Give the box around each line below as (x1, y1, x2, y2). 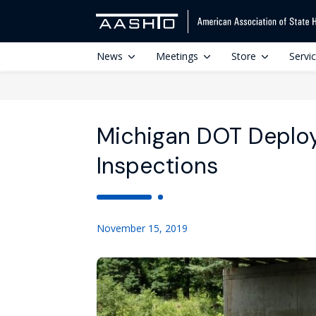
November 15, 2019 (97, 221, 188, 235)
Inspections (97, 151, 218, 181)
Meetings (156, 49, 198, 63)
